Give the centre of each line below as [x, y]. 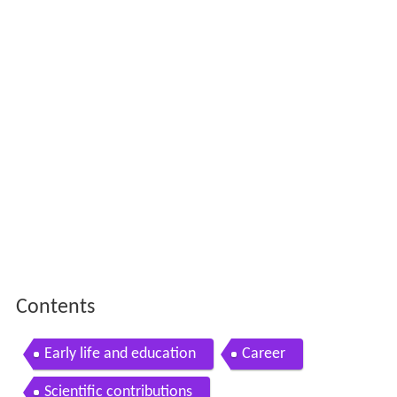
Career [263, 354]
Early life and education [120, 354]
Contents [55, 308]
